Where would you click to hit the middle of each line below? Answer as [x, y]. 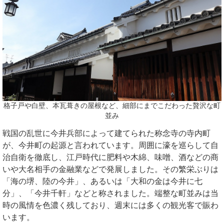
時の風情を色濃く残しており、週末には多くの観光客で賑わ [110, 205]
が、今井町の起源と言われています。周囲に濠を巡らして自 [110, 145]
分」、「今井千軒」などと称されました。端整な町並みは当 [110, 193]
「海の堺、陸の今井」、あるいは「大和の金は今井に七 [102, 181]
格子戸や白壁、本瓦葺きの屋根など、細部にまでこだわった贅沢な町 [112, 106]
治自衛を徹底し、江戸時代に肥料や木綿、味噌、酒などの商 [110, 157]
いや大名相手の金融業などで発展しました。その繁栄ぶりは [110, 169]
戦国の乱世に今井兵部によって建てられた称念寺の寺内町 [106, 133]
